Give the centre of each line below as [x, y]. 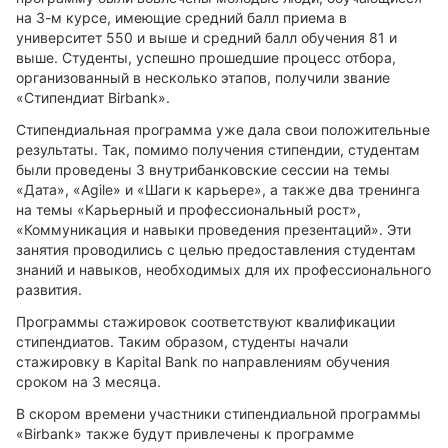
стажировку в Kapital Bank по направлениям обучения [203, 361]
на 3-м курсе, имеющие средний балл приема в [181, 17]
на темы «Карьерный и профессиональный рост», [188, 209]
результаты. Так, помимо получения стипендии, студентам [218, 149]
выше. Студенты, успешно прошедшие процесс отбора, [206, 57]
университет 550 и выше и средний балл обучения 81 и [206, 37]
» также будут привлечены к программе [214, 433]
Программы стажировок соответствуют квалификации [205, 321]
